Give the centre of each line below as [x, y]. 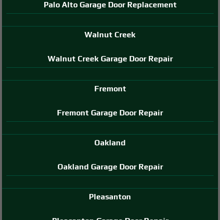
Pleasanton [110, 196]
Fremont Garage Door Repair [110, 112]
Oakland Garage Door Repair [110, 166]
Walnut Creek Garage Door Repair [110, 58]
